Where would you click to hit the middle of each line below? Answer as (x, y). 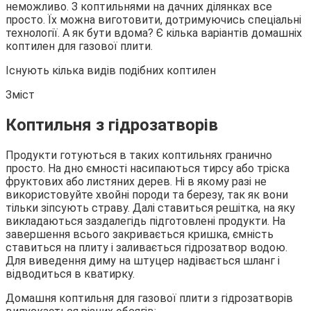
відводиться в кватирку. (70, 274)
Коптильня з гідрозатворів (112, 125)
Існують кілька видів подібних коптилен (111, 70)
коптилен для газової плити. (79, 46)
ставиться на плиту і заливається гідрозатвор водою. (146, 247)
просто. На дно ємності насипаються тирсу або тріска (148, 168)
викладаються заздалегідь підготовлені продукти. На (145, 221)
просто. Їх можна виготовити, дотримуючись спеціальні (153, 19)
